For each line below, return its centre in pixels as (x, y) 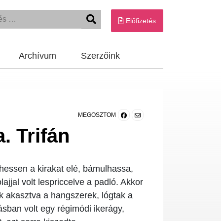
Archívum (37, 56)
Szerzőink (100, 56)
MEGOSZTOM (97, 115)
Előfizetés (140, 21)
